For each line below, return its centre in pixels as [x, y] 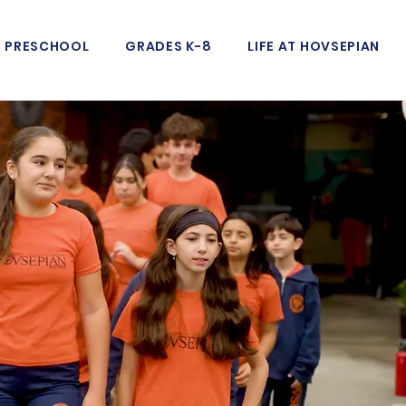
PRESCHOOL [47, 46]
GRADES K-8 [169, 46]
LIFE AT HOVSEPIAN [314, 46]
